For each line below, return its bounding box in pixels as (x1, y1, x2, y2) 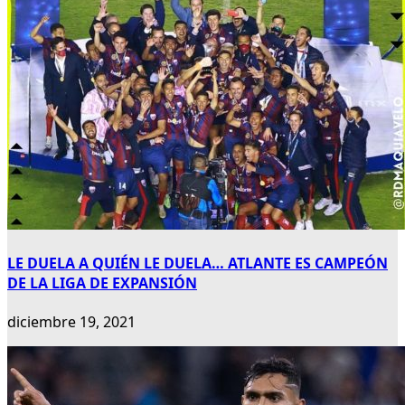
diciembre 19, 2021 (7, 312, 136, 333)
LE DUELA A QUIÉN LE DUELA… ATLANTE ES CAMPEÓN (7, 253, 388, 274)
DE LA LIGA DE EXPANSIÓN (7, 273, 197, 294)
